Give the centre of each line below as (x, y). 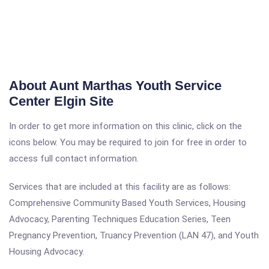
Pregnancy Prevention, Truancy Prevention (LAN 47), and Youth (134, 235)
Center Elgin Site (61, 101)
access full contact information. (74, 159)
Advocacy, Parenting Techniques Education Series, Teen (120, 219)
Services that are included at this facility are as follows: (120, 187)
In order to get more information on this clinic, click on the (125, 126)
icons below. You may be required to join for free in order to (128, 142)
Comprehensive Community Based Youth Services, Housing (127, 203)
